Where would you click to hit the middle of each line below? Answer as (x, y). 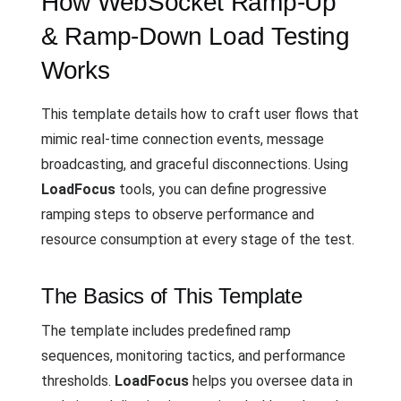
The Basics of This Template (172, 296)
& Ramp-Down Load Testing (196, 36)
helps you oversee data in (271, 381)
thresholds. (78, 381)
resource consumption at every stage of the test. (198, 239)
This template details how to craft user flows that (200, 114)
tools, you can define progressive (221, 189)
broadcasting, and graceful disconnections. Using (195, 164)
